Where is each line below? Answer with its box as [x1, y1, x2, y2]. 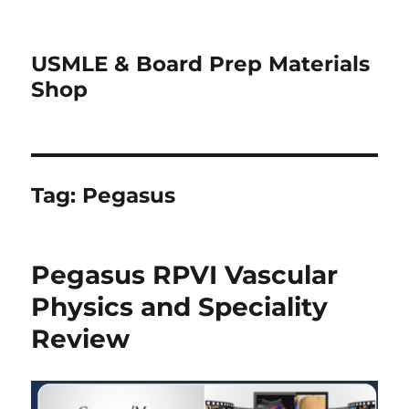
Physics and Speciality [31, 291, 329, 322]
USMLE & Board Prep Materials [31, 51, 371, 77]
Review [31, 323, 131, 354]
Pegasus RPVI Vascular [31, 259, 339, 290]
